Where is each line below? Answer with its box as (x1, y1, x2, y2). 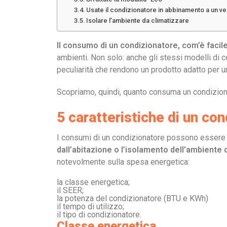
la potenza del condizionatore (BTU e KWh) (57, 194, 208, 203)
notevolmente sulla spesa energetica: (57, 157, 190, 167)
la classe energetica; (57, 177, 130, 187)
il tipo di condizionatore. (57, 210, 141, 219)
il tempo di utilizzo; (57, 202, 124, 211)
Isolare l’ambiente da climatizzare (86, 17, 190, 24)
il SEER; (57, 185, 84, 195)
